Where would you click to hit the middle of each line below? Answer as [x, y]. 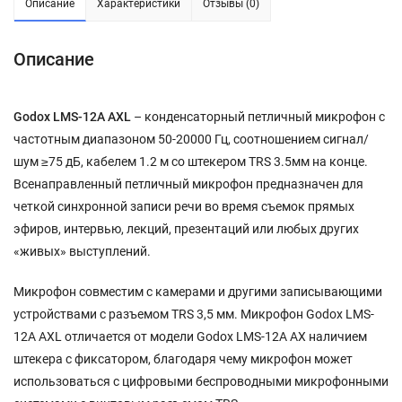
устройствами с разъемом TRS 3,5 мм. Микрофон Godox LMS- [194, 314]
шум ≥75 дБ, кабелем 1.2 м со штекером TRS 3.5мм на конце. [191, 161]
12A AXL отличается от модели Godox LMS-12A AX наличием [190, 336]
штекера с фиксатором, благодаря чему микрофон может [183, 358]
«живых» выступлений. [82, 251]
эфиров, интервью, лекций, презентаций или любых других [186, 228]
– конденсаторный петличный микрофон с [258, 116]
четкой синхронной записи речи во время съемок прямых [184, 206]
